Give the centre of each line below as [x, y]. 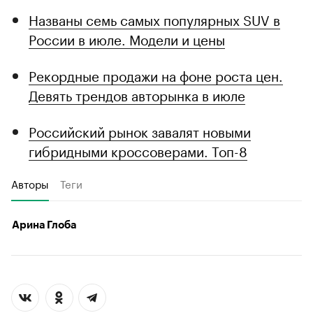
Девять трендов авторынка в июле [137, 95]
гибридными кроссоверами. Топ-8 [138, 151]
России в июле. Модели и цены [127, 39]
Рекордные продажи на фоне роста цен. [156, 75]
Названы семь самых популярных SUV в [154, 19]
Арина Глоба [44, 226]
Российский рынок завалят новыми [140, 131]
